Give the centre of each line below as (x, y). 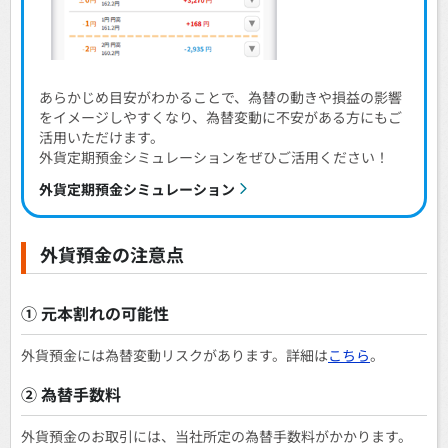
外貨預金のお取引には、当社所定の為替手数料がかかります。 (216, 436)
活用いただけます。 (101, 137)
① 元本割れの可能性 (95, 312)
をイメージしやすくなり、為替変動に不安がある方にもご (220, 117)
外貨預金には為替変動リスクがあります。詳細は (174, 355)
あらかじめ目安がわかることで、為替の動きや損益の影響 (220, 97)
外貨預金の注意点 (112, 253)
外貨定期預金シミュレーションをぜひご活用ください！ (214, 157)
